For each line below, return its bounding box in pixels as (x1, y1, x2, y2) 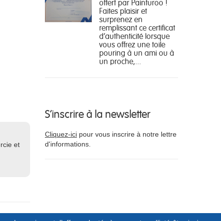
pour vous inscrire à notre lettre (77, 130, 177, 138)
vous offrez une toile (99, 38, 165, 49)
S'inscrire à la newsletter (45, 106, 150, 120)
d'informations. (45, 140, 91, 148)
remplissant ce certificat (99, 22, 175, 33)
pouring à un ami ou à (99, 47, 174, 58)
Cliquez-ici (45, 130, 77, 138)
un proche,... (99, 55, 141, 66)
